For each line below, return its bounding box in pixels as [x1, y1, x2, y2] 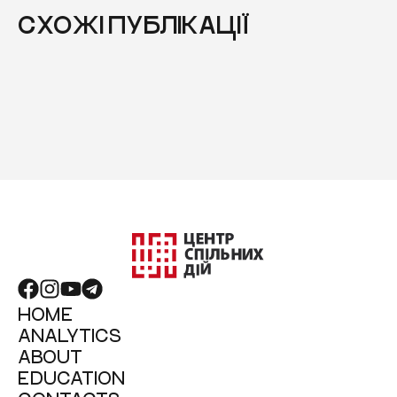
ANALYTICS [18, 323, 121, 346]
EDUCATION [18, 365, 125, 388]
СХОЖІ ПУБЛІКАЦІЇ [18, 10, 250, 38]
